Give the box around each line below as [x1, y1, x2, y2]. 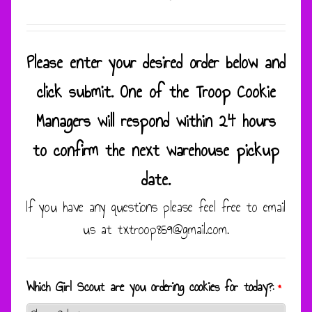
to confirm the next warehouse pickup [33, 137, 279, 164]
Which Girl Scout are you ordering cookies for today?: [26, 276, 274, 297]
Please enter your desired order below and [26, 49, 286, 77]
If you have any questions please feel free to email [26, 196, 286, 219]
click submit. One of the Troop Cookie [36, 79, 276, 106]
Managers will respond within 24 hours [36, 108, 276, 135]
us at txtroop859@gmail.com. [83, 219, 229, 241]
